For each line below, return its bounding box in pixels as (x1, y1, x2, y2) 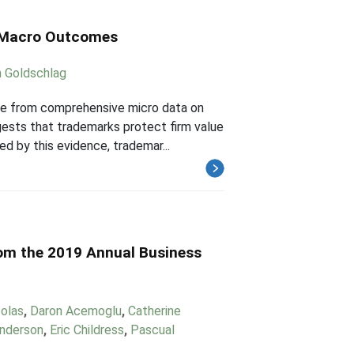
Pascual (130, 322, 175, 337)
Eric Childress (49, 322, 124, 337)
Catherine (127, 303, 181, 318)
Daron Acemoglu (29, 303, 122, 318)
